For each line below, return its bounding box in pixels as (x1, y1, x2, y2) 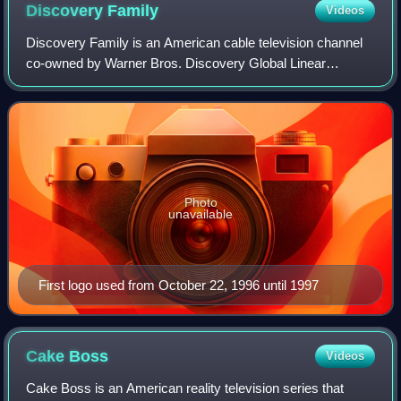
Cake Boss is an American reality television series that (26, 380, 345, 396)
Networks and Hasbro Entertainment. (26, 75, 243, 91)
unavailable (168, 206, 233, 221)
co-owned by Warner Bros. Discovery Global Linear (26, 55, 327, 71)
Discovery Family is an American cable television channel (26, 34, 363, 50)
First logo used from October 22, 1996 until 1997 (38, 277, 319, 293)
